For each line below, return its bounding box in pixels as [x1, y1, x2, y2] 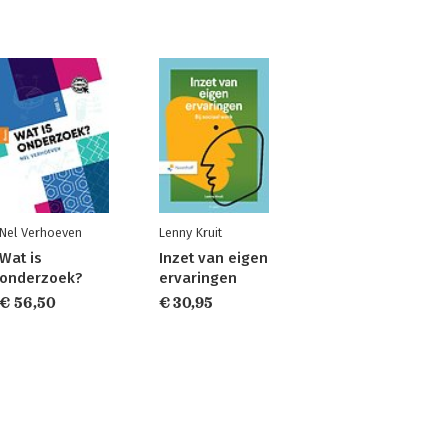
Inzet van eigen [158, 249, 268, 267]
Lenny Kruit [158, 225, 222, 240]
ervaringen [158, 269, 237, 287]
